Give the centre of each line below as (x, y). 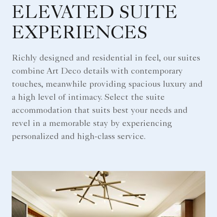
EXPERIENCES (79, 35)
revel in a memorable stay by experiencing (92, 124)
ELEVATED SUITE (95, 14)
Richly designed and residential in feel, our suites (106, 59)
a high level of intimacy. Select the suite (88, 98)
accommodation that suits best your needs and (100, 111)
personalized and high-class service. (79, 137)
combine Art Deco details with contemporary (97, 72)
